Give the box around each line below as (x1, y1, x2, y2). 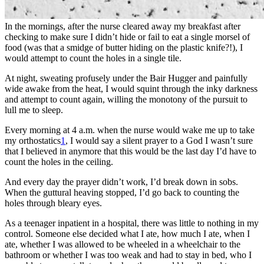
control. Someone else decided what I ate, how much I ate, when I (5, 228, 250, 239)
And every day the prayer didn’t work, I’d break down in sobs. (5, 176, 238, 187)
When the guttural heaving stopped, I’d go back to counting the (5, 187, 239, 197)
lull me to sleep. (5, 104, 63, 115)
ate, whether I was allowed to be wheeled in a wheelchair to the (5, 239, 240, 249)
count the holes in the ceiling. (5, 156, 113, 167)
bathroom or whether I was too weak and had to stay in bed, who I (5, 249, 252, 260)
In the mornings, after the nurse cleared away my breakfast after (5, 21, 240, 31)
